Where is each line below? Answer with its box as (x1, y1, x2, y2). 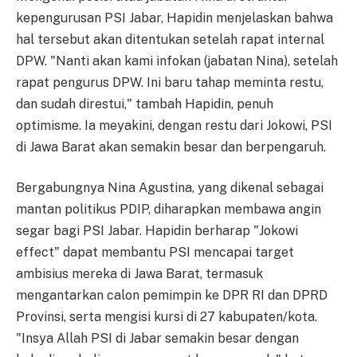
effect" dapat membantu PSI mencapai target (16, 245, 294, 261)
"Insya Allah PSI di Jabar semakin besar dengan (16, 331, 299, 347)
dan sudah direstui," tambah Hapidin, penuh (16, 96, 273, 112)
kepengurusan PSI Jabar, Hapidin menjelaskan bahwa (16, 10, 333, 25)
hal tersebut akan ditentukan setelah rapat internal (16, 31, 324, 47)
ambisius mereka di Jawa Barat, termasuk (16, 266, 263, 282)
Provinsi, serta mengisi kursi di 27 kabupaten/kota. (16, 309, 317, 325)
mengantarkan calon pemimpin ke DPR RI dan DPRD (16, 288, 328, 304)
